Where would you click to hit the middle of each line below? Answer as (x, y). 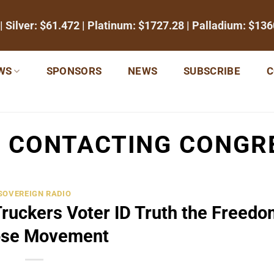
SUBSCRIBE (212, 71)
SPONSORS (74, 71)
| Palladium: (216, 25)
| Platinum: (109, 25)
